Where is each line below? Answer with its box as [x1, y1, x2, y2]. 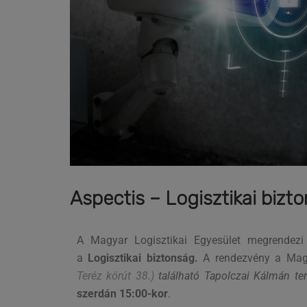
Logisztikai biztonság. [88, 251, 204, 265]
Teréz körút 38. [77, 269, 151, 282]
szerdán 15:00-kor [77, 286, 168, 300]
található [153, 269, 204, 282]
